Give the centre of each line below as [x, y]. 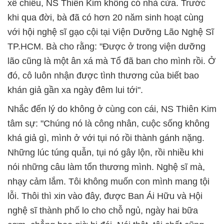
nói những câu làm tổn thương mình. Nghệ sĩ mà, [106, 167]
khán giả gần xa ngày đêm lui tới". [75, 90]
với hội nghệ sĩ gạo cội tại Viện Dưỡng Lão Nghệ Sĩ [111, 32]
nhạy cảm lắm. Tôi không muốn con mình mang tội [108, 181]
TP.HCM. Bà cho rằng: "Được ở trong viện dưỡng [106, 46]
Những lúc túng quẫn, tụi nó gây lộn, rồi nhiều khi [105, 152]
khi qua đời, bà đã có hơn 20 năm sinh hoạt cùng [105, 17]
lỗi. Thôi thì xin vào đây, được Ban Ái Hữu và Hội [105, 196]
